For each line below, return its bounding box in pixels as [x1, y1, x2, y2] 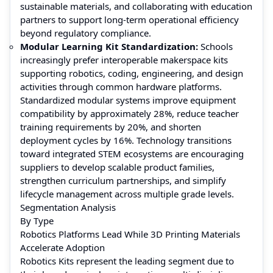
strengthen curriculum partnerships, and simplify [20, 174, 226, 186]
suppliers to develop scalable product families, [20, 160, 214, 173]
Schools [198, 40, 233, 52]
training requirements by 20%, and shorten [20, 120, 201, 133]
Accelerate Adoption [20, 241, 105, 253]
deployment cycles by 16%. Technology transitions [20, 133, 232, 146]
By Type [20, 214, 54, 227]
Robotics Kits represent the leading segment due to [20, 254, 234, 267]
